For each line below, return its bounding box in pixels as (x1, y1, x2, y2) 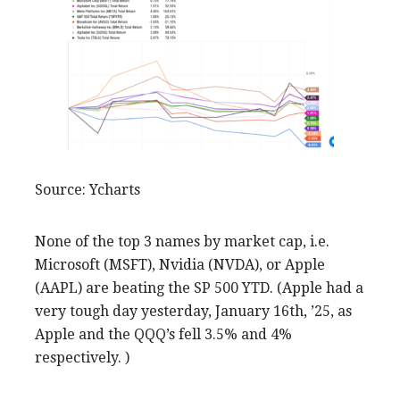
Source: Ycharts (35, 180, 140, 198)
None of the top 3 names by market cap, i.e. (35, 232, 329, 250)
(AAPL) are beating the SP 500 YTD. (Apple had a (35, 279, 363, 296)
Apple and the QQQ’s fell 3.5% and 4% (35, 325, 292, 343)
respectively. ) (35, 348, 129, 366)
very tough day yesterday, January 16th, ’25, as (35, 302, 352, 320)
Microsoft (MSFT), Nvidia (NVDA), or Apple (35, 255, 325, 273)
